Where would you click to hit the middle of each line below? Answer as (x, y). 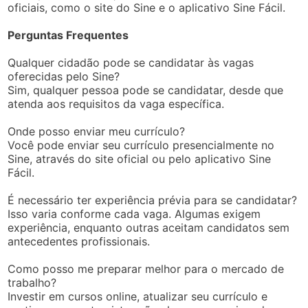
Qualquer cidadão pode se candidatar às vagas (131, 62)
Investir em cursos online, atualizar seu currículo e (138, 296)
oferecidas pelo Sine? (64, 76)
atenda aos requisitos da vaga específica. (116, 103)
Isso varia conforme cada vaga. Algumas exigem (134, 213)
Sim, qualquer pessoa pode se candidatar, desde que (146, 90)
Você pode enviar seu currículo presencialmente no (141, 145)
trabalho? (32, 282)
